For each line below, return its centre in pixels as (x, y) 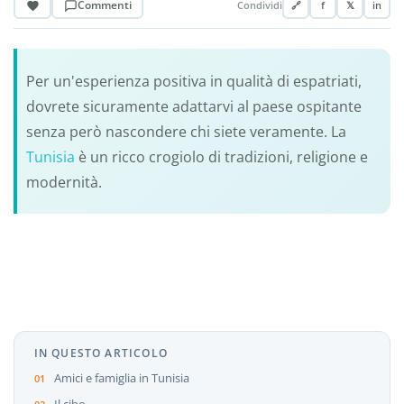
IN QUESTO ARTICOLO (101, 352)
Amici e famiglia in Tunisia (121, 378)
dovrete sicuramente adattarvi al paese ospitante (193, 106)
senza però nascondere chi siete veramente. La (186, 131)
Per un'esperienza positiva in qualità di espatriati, (193, 81)
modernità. (64, 182)
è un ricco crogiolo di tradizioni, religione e (223, 156)
